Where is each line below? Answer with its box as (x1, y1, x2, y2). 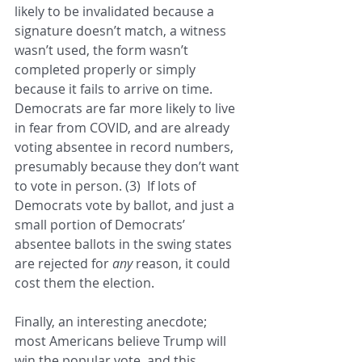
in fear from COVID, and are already (15, 119, 233, 137)
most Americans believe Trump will (15, 332, 229, 351)
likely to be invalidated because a (15, 2, 217, 21)
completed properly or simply (15, 61, 199, 79)
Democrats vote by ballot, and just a (15, 196, 238, 215)
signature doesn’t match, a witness (15, 22, 229, 40)
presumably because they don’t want (15, 158, 242, 176)
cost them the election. (15, 274, 154, 293)
